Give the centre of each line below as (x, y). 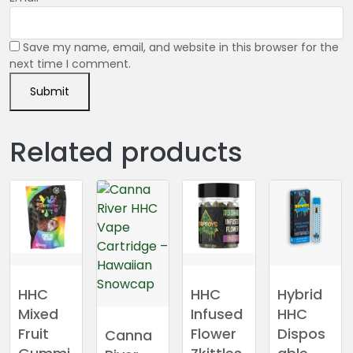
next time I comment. (70, 64)
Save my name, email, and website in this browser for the (181, 48)
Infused (217, 314)
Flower (214, 333)
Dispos (301, 333)
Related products (126, 152)
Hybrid (299, 294)
